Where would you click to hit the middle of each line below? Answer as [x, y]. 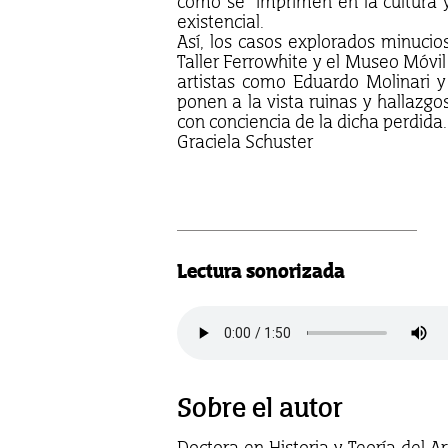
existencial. [220, 22]
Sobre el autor [260, 408]
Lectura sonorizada [261, 271]
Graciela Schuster [245, 142]
